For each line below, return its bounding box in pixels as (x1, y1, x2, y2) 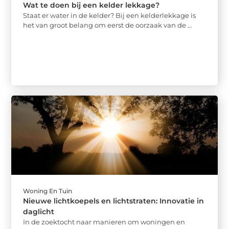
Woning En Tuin (23, 187, 73, 195)
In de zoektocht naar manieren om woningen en (23, 217, 186, 226)
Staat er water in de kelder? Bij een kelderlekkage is (23, 11, 196, 20)
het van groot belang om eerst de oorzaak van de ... (23, 21, 193, 30)
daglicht (23, 207, 55, 216)
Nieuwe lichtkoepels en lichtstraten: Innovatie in (23, 196, 204, 205)
